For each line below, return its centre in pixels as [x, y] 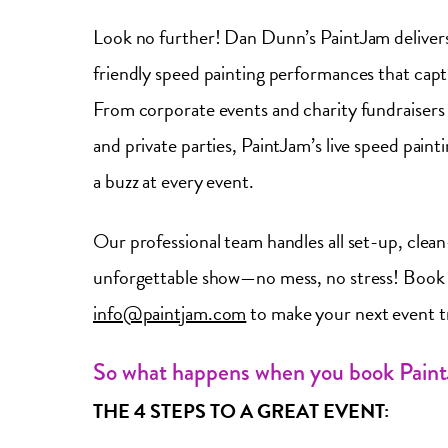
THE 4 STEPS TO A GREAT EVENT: [241, 411]
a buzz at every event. [173, 181]
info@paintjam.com [170, 313]
